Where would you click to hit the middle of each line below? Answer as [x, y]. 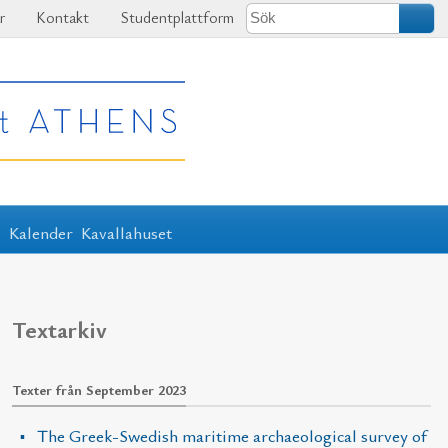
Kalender [40, 232]
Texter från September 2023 [98, 389]
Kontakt [61, 17]
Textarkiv [59, 328]
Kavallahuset [127, 232]
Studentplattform [175, 17]
